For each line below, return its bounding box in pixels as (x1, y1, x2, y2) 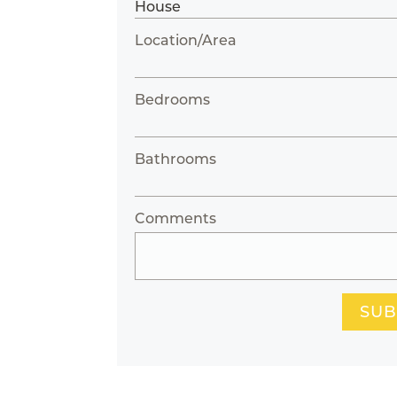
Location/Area (135, 32, 237, 49)
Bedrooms (135, 91, 211, 108)
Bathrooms (135, 151, 217, 167)
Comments (135, 210, 217, 227)
